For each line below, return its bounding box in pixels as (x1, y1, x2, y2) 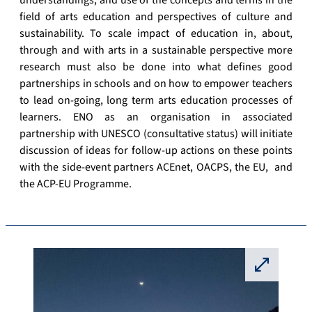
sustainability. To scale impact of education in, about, (19, 26, 292, 42)
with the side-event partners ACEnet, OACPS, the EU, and (19, 159, 292, 175)
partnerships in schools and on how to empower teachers (19, 76, 292, 92)
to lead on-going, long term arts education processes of (19, 93, 292, 109)
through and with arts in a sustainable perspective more (19, 42, 292, 58)
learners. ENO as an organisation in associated (19, 109, 292, 125)
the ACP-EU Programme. (19, 176, 132, 192)
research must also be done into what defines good (19, 59, 292, 75)
